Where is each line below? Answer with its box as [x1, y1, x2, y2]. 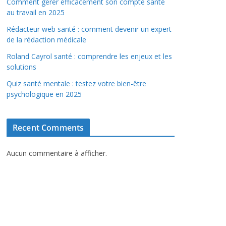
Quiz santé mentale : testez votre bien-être [7, 79, 146, 88]
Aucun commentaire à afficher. [7, 148, 107, 158]
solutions [7, 62, 36, 72]
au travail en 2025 [7, 8, 65, 17]
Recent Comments [13, 122, 84, 133]
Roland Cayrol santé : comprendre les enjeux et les [7, 51, 172, 61]
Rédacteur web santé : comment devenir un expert [7, 24, 172, 34]
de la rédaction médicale [7, 35, 86, 44]
